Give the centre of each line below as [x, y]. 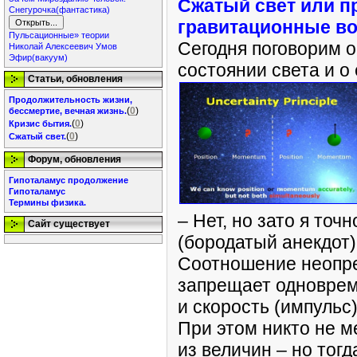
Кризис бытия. [40, 124]
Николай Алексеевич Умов [63, 46]
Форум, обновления [75, 159]
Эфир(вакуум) [38, 57]
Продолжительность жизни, [71, 100]
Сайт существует [69, 224]
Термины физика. [47, 202]
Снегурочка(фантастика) [59, 10]
